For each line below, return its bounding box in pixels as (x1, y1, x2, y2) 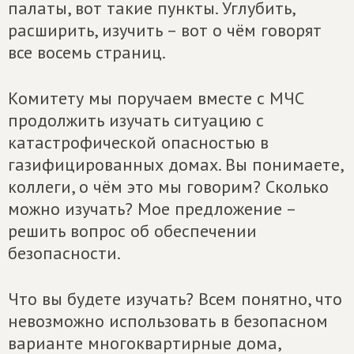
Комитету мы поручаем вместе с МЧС (8, 87, 304, 109)
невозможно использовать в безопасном (8, 310, 328, 332)
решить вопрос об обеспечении (8, 220, 257, 242)
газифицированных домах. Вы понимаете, (8, 153, 343, 175)
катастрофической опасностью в (8, 131, 269, 153)
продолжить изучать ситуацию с (8, 109, 264, 131)
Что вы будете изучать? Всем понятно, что (8, 288, 342, 310)
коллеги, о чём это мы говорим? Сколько (8, 175, 329, 198)
